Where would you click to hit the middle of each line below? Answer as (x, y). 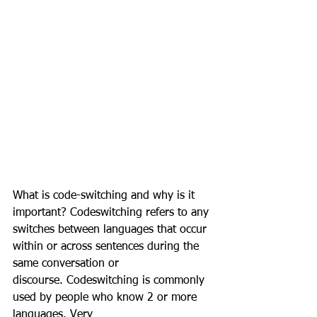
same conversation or (66, 264)
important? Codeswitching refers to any (113, 213)
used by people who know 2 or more (106, 298)
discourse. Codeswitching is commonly (110, 281)
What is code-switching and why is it (105, 196)
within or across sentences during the (108, 247)
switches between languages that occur (111, 230)
